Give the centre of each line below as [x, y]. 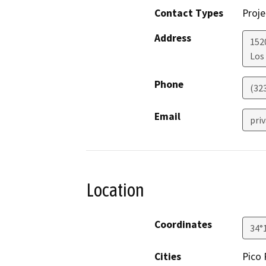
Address [173, 38]
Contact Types [189, 13]
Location [115, 190]
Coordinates [183, 225]
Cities [168, 257]
